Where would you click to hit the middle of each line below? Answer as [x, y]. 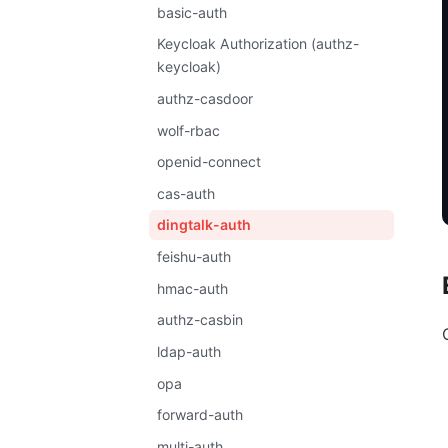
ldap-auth [189, 351]
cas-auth [186, 193]
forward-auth [200, 415]
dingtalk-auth [204, 225]
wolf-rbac [189, 130]
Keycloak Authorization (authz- [258, 44]
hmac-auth [193, 288]
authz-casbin [200, 320]
